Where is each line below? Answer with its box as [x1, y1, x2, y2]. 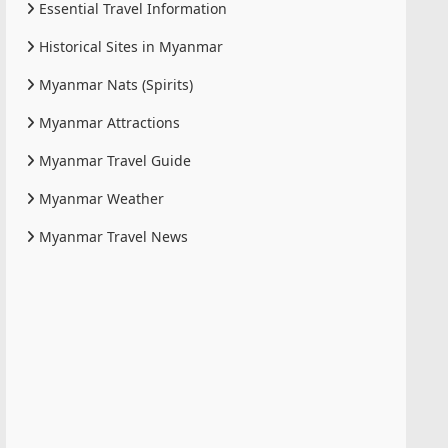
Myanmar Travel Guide [35, 150, 191, 170]
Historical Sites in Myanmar [35, 36, 223, 56]
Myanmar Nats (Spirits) [35, 74, 193, 94]
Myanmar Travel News [35, 226, 188, 246]
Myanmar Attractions [35, 112, 180, 132]
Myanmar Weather [35, 188, 164, 208]
